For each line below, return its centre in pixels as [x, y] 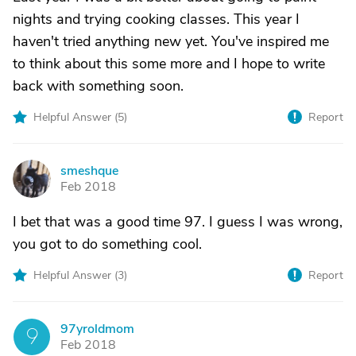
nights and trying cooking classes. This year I [156, 19]
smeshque [89, 171]
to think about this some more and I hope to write [169, 64]
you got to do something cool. [107, 244]
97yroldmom [97, 329]
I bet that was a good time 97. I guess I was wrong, [178, 222]
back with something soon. [98, 86]
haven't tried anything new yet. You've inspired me [171, 41]
